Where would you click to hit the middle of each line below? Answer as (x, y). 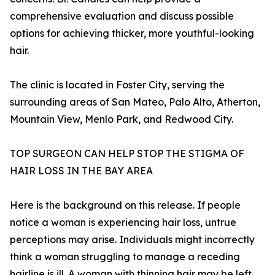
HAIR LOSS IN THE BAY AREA (81, 171)
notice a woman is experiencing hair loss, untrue (123, 223)
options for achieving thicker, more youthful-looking (132, 33)
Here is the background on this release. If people (125, 205)
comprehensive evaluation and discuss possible (122, 16)
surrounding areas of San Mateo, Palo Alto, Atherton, (135, 102)
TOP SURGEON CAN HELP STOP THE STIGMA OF (127, 154)
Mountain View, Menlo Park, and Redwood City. (122, 119)
